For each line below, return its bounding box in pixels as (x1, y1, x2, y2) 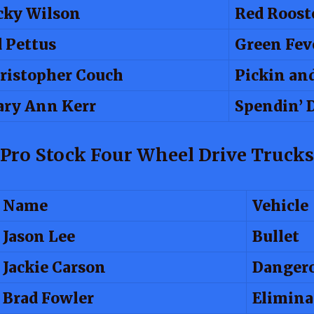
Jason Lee (3, 226, 75, 246)
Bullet (252, 226, 299, 246)
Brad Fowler (3, 288, 94, 308)
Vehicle (252, 196, 308, 215)
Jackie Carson (3, 257, 106, 277)
